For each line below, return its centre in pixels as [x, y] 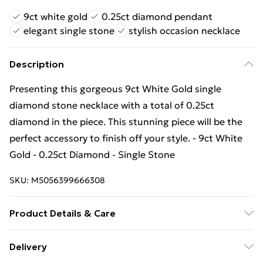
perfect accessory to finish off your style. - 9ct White [126, 138]
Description [37, 64]
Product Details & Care [63, 213]
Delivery [28, 247]
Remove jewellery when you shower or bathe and [118, 238]
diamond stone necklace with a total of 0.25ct [112, 105]
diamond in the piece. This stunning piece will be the [126, 122]
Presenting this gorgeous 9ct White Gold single [115, 89]
